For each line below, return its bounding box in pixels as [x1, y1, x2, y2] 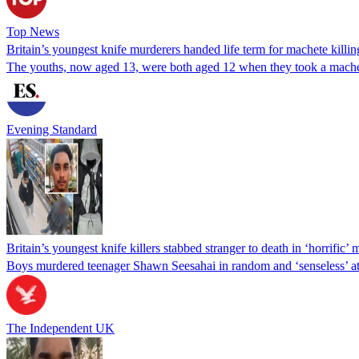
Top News [6, 24, 59, 38]
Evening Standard [6, 122, 97, 136]
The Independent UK [6, 321, 115, 335]
